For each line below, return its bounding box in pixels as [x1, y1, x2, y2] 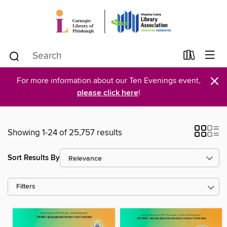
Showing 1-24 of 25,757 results [8, 127, 122, 138]
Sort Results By [8, 153, 60, 163]
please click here [77, 88, 138, 98]
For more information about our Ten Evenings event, [16, 75, 201, 86]
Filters [16, 182, 35, 191]
